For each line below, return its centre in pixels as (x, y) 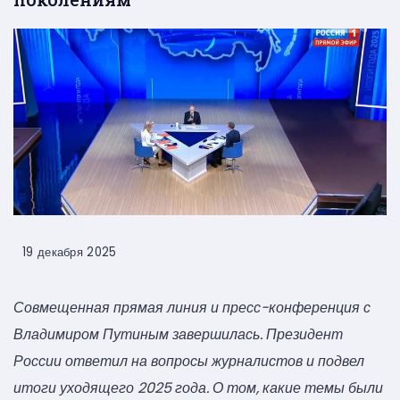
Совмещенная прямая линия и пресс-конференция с (192, 308)
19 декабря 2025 (70, 253)
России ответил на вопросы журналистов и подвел (189, 362)
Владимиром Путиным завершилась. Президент (178, 335)
